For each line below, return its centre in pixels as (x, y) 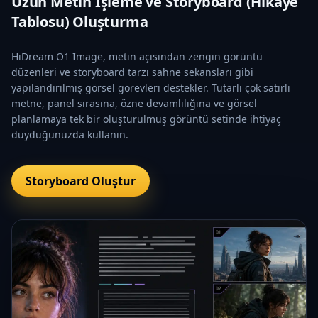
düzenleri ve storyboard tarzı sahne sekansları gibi (132, 72)
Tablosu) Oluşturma (80, 21)
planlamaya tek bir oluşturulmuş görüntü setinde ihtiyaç (146, 119)
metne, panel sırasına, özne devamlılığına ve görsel (134, 103)
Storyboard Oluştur (81, 181)
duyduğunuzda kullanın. (70, 134)
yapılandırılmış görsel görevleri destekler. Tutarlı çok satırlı (151, 87)
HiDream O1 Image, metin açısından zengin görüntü (137, 56)
